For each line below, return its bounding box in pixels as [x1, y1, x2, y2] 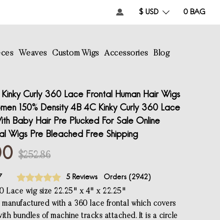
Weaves [18, 49, 47, 58]
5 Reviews [66, 173, 98, 182]
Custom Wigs [52, 49, 99, 58]
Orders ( [104, 173, 132, 182]
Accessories [104, 49, 148, 58]
